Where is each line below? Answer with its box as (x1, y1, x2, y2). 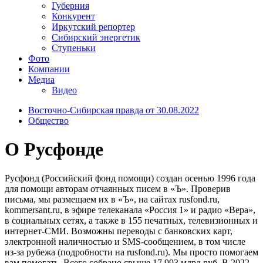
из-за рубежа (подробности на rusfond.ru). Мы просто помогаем (5, 247, 258, 257)
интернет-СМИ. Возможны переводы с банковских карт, (5, 225, 232, 236)
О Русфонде (5, 139, 103, 160)
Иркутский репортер (52, 21, 135, 32)
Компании (28, 63, 70, 74)
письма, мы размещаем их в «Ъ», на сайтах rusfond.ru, (5, 194, 220, 204)
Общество (28, 115, 69, 126)
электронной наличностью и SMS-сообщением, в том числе (5, 236, 245, 247)
